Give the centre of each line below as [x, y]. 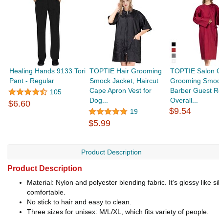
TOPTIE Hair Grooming [126, 71]
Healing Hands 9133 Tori [48, 71]
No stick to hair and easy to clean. [79, 202]
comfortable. [46, 192]
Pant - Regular [32, 81]
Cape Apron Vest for [121, 90]
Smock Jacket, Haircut [124, 81]
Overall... [184, 100]
